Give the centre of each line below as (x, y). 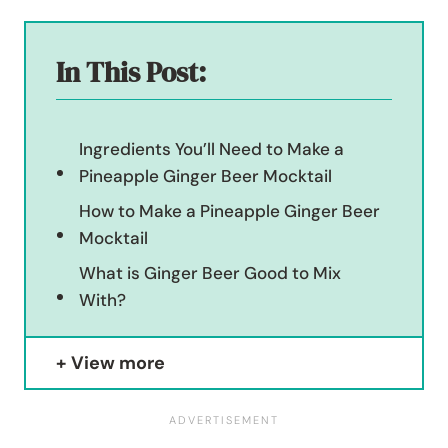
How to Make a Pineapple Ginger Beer (230, 211)
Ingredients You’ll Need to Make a (212, 149)
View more (118, 363)
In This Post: (131, 72)
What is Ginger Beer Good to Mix (210, 273)
